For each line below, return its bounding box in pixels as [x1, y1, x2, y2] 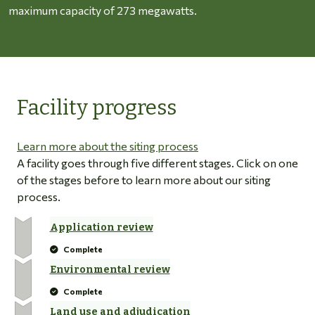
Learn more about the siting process [17, 139, 198, 153]
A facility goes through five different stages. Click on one [17, 155, 298, 169]
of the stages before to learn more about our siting [17, 172, 271, 186]
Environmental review [49, 263, 170, 276]
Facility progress [17, 94, 176, 120]
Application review [49, 221, 153, 233]
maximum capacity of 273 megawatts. [8, 3, 197, 17]
